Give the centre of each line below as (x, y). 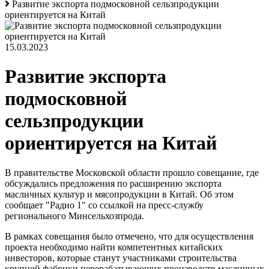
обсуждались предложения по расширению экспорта (113, 183)
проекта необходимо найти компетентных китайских (114, 247)
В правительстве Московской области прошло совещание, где (132, 172)
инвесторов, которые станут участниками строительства (121, 258)
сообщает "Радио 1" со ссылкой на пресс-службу (104, 205)
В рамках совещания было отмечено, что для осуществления (129, 236)
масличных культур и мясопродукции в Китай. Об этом (119, 194)
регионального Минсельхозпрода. (74, 216)
